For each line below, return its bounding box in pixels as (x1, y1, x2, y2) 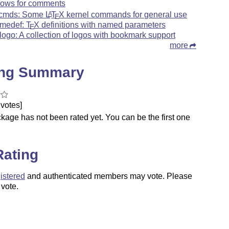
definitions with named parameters (39, 20, 166, 29)
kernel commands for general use (64, 10, 188, 19)
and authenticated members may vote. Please (25, 172, 192, 181)
